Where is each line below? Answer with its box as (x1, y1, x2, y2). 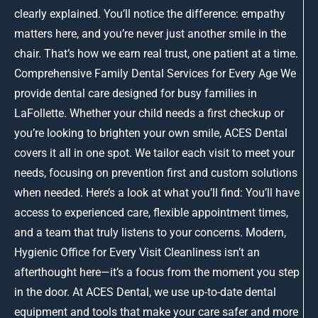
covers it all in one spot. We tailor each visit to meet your (14, 146, 295, 160)
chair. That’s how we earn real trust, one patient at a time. (14, 47, 298, 61)
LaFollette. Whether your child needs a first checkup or (14, 106, 284, 121)
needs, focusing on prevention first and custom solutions (14, 166, 297, 180)
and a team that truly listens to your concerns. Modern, (14, 226, 286, 240)
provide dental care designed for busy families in (14, 87, 257, 101)
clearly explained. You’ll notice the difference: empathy (14, 7, 285, 21)
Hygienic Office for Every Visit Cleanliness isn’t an (14, 246, 260, 260)
